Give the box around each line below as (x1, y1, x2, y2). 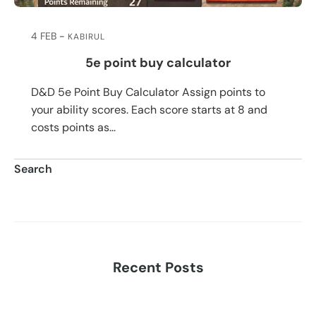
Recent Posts (112, 257, 204, 276)
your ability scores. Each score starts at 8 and (31, 102, 267, 117)
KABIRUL (67, 30, 105, 42)
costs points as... (31, 119, 116, 135)
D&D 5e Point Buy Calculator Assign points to (31, 84, 265, 99)
